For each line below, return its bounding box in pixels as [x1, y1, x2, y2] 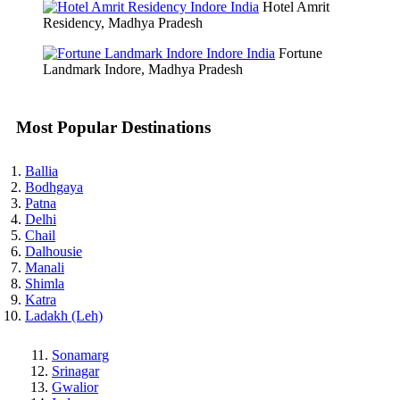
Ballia [25, 162, 58, 179]
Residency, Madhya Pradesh [43, 15, 203, 31]
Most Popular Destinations [16, 118, 211, 137]
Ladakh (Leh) [25, 307, 103, 323]
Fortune [279, 46, 322, 62]
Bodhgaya [25, 179, 83, 195]
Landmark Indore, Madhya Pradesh [43, 62, 243, 78]
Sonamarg [52, 346, 109, 362]
